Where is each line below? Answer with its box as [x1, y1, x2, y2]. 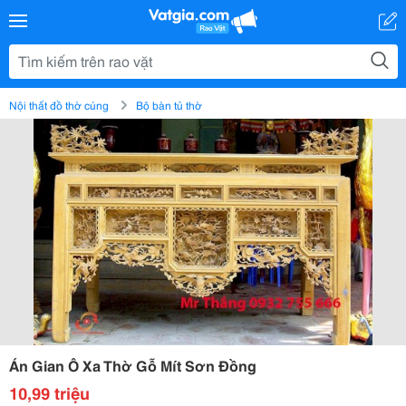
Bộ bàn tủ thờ [136, 97, 202, 112]
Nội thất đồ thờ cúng [9, 97, 109, 112]
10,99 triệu [9, 381, 90, 404]
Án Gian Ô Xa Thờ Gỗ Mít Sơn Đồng [9, 354, 256, 375]
